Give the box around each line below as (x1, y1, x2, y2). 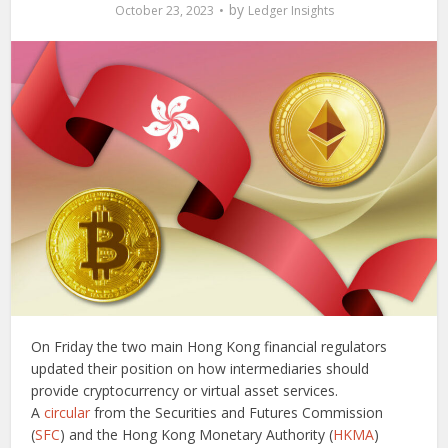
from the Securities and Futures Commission (90, 403, 384, 423)
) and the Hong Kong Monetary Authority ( (60, 425, 334, 445)
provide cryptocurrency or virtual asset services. (31, 381, 339, 401)
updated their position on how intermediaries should (31, 359, 370, 379)
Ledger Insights (247, 2, 334, 20)
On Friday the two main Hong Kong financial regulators (31, 337, 388, 357)
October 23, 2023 (114, 2, 214, 20)
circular (44, 403, 91, 423)
